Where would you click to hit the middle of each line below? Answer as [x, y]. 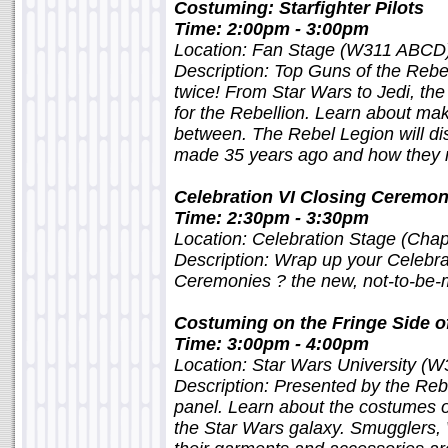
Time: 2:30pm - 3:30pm [271, 218]
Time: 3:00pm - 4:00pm [271, 344]
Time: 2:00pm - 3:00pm [271, 29]
